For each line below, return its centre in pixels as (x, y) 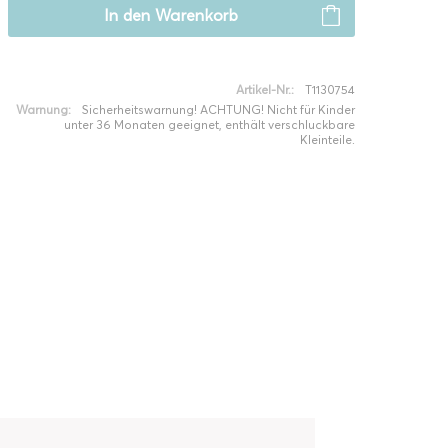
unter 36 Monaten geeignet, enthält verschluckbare (209, 124)
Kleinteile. (327, 139)
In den (127, 15)
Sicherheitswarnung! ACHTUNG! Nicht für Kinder (218, 109)
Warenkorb (196, 15)
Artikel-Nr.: (264, 89)
